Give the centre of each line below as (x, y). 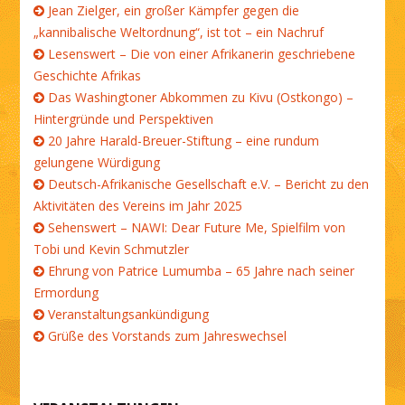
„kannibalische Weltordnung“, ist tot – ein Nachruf (179, 32)
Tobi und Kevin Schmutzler (112, 249)
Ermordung (66, 292)
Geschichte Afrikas (88, 75)
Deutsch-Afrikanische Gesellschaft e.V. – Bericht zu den (209, 184)
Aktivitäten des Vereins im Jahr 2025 (162, 206)
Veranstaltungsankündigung (129, 314)
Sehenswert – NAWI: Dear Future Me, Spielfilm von (197, 227)
